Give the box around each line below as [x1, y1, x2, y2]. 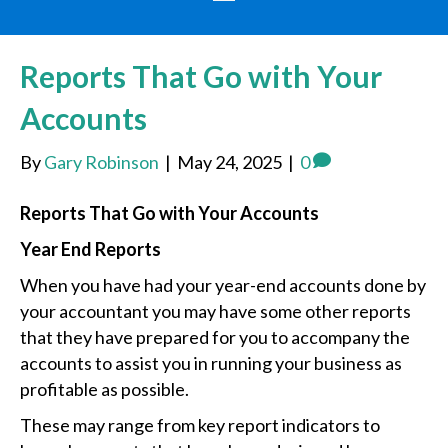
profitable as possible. [20, 378, 189, 401]
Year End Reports [20, 238, 161, 261]
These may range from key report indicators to [20, 414, 380, 437]
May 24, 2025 [177, 151, 282, 174]
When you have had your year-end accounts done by [20, 274, 426, 297]
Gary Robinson [44, 151, 159, 174]
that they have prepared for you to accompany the [20, 326, 410, 349]
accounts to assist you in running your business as [20, 352, 402, 375]
